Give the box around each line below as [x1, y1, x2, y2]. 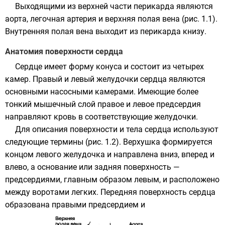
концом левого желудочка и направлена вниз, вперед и [5, 150, 214, 159]
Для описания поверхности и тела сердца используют [15, 125, 218, 134]
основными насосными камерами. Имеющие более [5, 87, 198, 96]
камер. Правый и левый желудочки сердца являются [5, 74, 205, 84]
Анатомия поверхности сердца [5, 47, 123, 56]
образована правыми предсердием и [5, 200, 145, 209]
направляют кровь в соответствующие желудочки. [5, 112, 198, 122]
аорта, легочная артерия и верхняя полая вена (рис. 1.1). [5, 14, 217, 24]
